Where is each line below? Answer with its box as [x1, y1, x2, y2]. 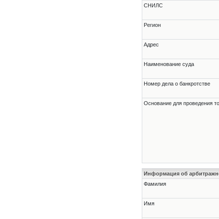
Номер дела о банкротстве [144, 81, 210, 87]
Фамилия [144, 181, 166, 187]
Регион [144, 22, 161, 28]
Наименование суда [144, 61, 194, 67]
